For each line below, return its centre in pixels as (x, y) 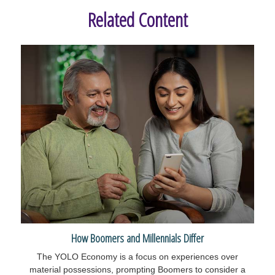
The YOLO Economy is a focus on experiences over (137, 257)
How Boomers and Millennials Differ (137, 238)
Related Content (137, 19)
